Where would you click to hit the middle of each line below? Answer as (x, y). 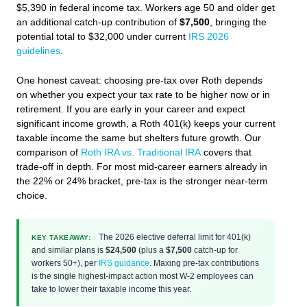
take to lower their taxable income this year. (111, 288)
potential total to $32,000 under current (102, 37)
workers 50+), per (65, 262)
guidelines (38, 51)
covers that (226, 152)
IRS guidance (124, 262)
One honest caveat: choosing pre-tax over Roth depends (139, 80)
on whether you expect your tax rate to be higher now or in (143, 95)
